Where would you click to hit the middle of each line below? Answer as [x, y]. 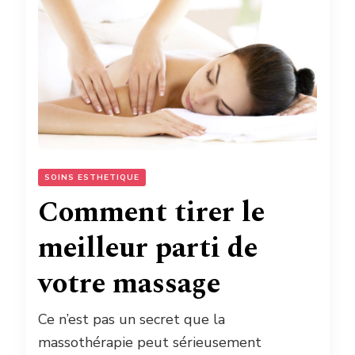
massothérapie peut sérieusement [150, 342]
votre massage [129, 284]
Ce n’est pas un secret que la [132, 319]
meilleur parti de [148, 248]
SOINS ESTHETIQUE [92, 177]
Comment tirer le [151, 212]
